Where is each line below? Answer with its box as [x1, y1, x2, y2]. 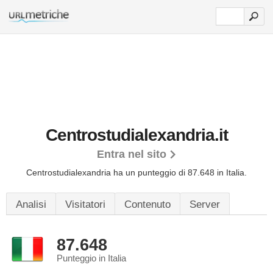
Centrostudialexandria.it [45, 126, 228, 144]
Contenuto [124, 199, 171, 210]
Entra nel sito [96, 148, 166, 160]
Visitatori [65, 199, 105, 210]
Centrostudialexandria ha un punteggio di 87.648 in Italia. [26, 168, 247, 177]
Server [190, 199, 220, 210]
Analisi [16, 199, 46, 210]
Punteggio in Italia [57, 253, 126, 263]
